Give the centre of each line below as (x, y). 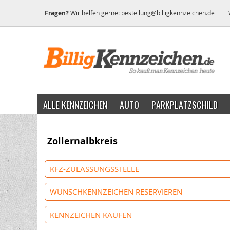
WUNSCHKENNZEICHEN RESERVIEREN (116, 192)
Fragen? (57, 13)
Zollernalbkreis (82, 141)
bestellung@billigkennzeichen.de (168, 13)
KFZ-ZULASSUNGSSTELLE (94, 169)
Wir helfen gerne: (95, 13)
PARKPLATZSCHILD (185, 104)
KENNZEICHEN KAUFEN (91, 214)
